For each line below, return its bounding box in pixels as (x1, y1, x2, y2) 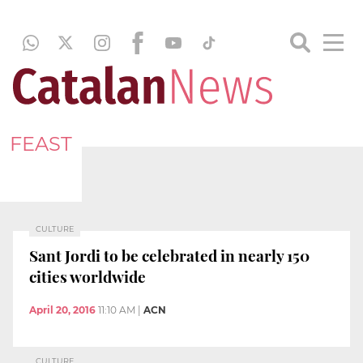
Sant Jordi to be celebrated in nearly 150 (29, 244, 310, 266)
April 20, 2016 (29, 304, 96, 317)
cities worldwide (29, 265, 146, 287)
